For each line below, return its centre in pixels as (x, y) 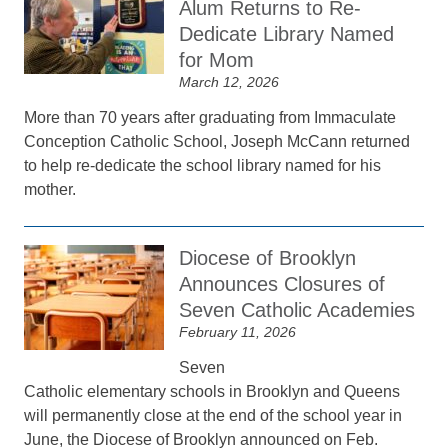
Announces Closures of (282, 284)
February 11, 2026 (238, 332)
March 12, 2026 (229, 82)
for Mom (217, 60)
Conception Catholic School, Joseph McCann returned (217, 141)
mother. (50, 189)
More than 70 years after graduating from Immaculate (210, 117)
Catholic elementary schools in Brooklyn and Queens (212, 391)
